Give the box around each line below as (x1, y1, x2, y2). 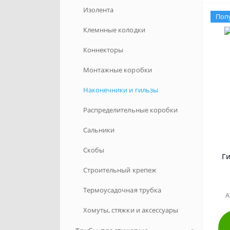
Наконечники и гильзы (83, 85, 158, 94)
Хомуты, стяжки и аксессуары (83, 205, 179, 215)
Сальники (83, 125, 115, 135)
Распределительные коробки (83, 105, 178, 114)
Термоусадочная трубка (83, 185, 161, 195)
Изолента (83, 5, 114, 14)
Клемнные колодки (83, 25, 145, 34)
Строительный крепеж (83, 165, 157, 175)
